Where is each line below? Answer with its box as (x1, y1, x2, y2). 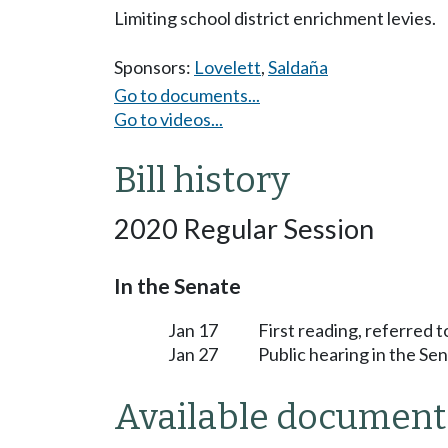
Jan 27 (168, 342, 218, 365)
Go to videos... (114, 107, 223, 130)
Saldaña (268, 56, 328, 78)
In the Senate (114, 272, 241, 299)
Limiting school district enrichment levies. (114, 7, 436, 29)
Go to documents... (114, 83, 260, 106)
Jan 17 (168, 318, 218, 341)
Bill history (114, 158, 290, 201)
